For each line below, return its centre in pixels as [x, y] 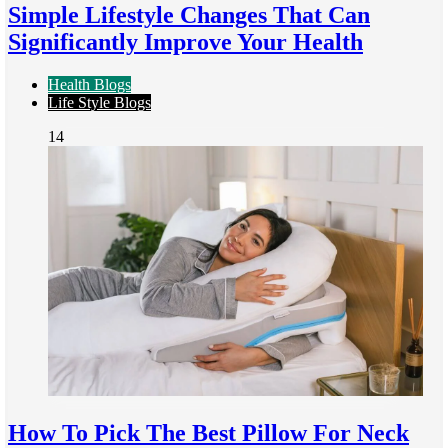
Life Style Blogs [99, 102]
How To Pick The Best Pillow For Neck [208, 432]
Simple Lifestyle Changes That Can [189, 15]
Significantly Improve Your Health [185, 42]
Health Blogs [89, 84]
